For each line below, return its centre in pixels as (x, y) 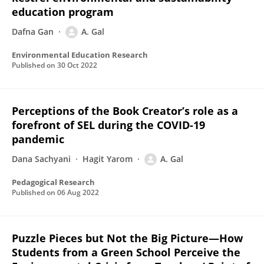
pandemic (38, 139)
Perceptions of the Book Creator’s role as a (125, 111)
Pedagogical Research (53, 182)
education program (63, 12)
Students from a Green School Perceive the (126, 252)
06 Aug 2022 (78, 192)
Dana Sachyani (41, 159)
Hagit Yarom (108, 159)
